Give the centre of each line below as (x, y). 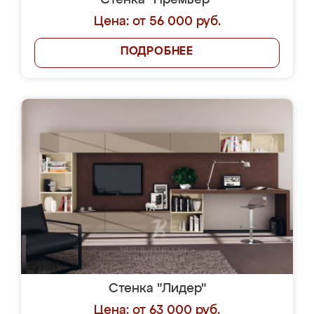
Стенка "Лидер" (157, 289)
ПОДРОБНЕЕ (157, 52)
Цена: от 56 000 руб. (157, 22)
